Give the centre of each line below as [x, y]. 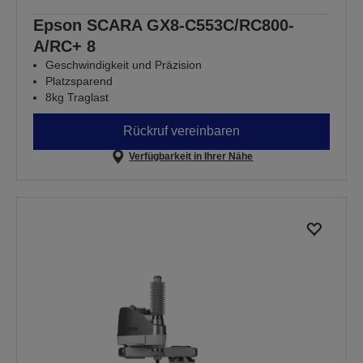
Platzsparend [79, 81]
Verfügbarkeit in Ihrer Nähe [191, 156]
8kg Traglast [77, 97]
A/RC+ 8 [64, 46]
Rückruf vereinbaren [181, 131]
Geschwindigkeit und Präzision [124, 64]
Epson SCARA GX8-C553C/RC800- [164, 25]
